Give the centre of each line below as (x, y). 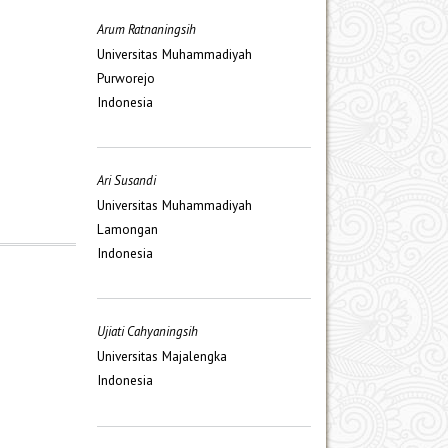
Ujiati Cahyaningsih (147, 331)
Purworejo (126, 77)
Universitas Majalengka (162, 355)
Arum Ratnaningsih (146, 29)
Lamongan (127, 228)
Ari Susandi (126, 180)
